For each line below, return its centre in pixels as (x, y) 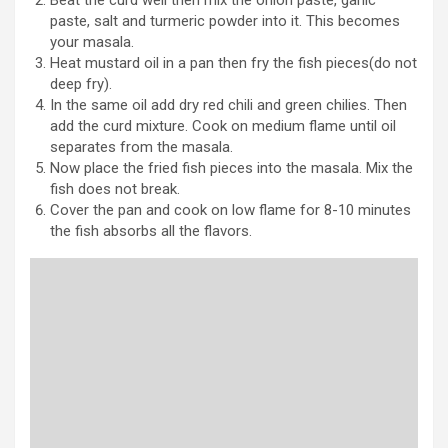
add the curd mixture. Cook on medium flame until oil (223, 125)
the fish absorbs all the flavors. (151, 230)
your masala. (92, 41)
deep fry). (81, 83)
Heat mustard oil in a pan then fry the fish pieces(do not (233, 62)
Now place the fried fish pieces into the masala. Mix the (231, 167)
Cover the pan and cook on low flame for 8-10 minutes (230, 209)
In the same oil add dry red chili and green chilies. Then (228, 104)
